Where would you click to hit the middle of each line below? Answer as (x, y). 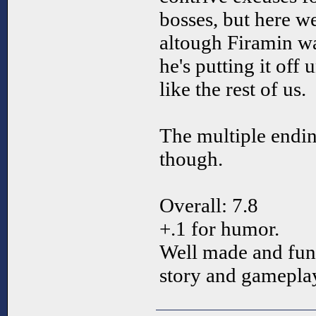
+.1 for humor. (219, 229)
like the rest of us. (233, 89)
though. (191, 159)
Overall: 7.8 (209, 206)
